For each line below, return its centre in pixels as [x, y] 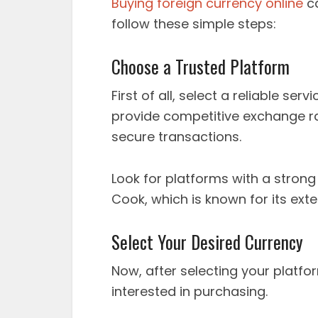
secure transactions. [176, 137]
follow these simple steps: [194, 24]
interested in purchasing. [190, 291]
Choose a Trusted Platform [201, 66]
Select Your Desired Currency [207, 242]
